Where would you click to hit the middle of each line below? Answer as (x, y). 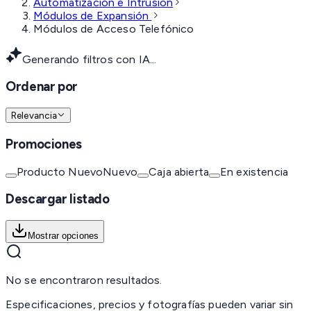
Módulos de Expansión (93, 15)
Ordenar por (42, 87)
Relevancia (34, 116)
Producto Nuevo (60, 171)
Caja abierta (179, 171)
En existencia (254, 171)
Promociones (44, 144)
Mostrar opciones (64, 235)
